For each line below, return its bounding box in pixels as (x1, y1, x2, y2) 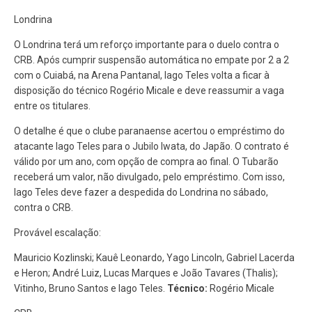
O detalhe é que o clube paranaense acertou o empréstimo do (14, 125, 285, 137)
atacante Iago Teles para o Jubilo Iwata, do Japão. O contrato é (14, 141, 289, 153)
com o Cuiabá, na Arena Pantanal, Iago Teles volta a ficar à (14, 70, 270, 81)
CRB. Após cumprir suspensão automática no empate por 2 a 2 (14, 54, 289, 66)
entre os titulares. (14, 100, 91, 112)
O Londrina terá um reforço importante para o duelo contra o (14, 39, 279, 51)
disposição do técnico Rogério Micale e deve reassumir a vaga (14, 85, 284, 97)
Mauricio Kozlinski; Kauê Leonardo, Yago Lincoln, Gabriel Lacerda (14, 252, 295, 264)
